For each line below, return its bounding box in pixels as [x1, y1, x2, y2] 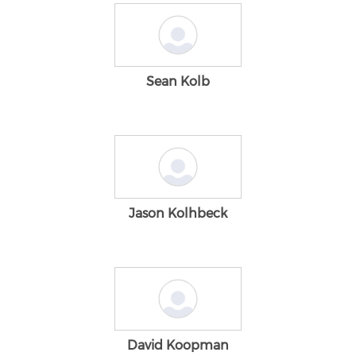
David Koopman [127, 338, 229, 353]
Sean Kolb [146, 74, 210, 89]
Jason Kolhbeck [129, 206, 227, 221]
